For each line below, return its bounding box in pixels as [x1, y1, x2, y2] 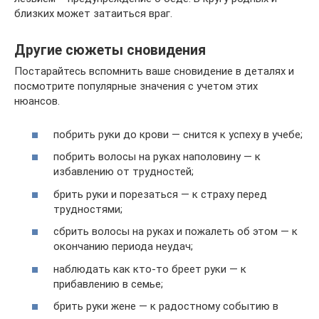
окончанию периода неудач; [53, 240, 193, 253]
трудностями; [53, 202, 122, 216]
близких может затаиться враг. [14, 7, 172, 21]
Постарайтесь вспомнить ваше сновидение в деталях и [14, 65, 294, 78]
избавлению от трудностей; [53, 165, 194, 179]
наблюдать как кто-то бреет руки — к [53, 262, 246, 276]
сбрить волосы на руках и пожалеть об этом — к [53, 225, 298, 239]
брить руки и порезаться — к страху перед [53, 187, 267, 201]
